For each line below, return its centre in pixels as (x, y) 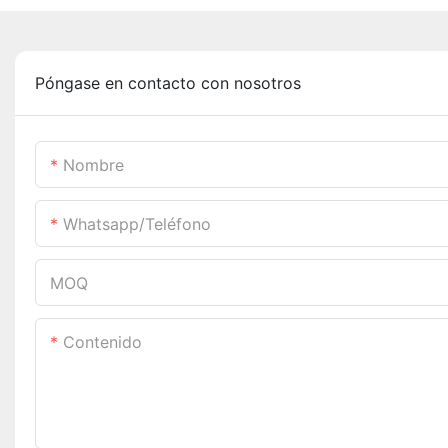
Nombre (93, 164)
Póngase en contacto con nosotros (168, 82)
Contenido (102, 341)
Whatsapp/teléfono (137, 223)
